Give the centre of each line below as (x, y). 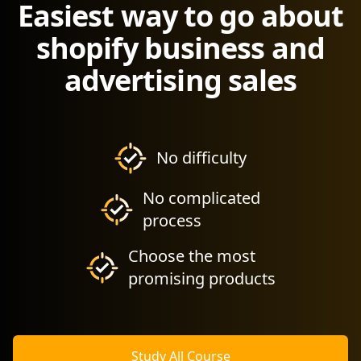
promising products (201, 278)
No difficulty (201, 158)
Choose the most (191, 256)
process (172, 220)
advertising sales (180, 80)
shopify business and (180, 48)
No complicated (201, 198)
